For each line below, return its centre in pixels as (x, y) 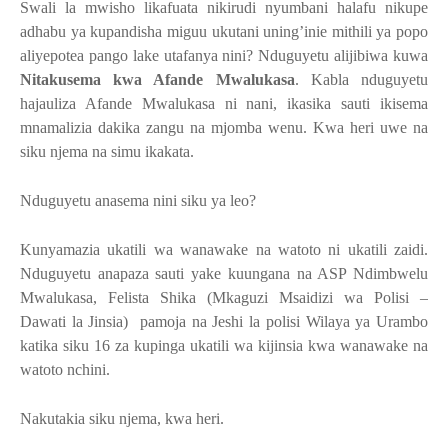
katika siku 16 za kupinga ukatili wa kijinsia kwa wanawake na (224, 345)
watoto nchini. (65, 369)
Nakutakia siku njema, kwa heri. (122, 418)
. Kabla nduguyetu (361, 79)
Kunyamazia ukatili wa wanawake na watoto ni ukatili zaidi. (224, 249)
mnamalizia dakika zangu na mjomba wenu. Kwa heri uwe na (224, 127)
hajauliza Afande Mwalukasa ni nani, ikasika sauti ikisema (224, 103)
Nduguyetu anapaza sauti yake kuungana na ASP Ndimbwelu (224, 273)
